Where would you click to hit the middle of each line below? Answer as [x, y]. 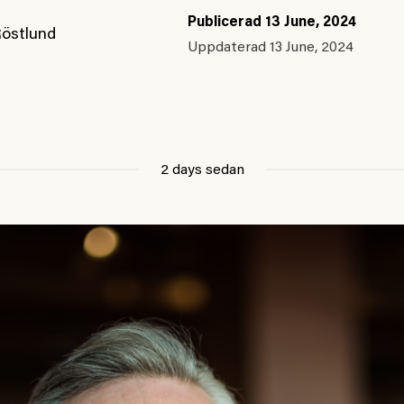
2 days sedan [202, 170]
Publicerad [226, 23]
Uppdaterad [228, 48]
